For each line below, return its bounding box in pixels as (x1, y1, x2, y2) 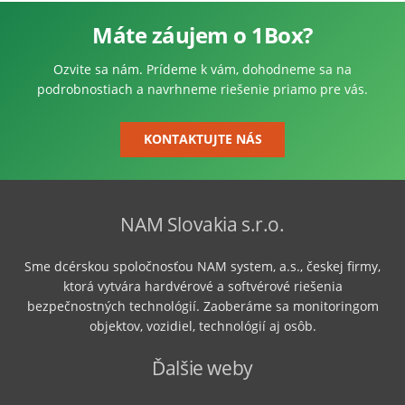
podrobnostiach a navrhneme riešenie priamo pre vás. (37, 80, 368, 98)
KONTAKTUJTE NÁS (143, 130, 262, 148)
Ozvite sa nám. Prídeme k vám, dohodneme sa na (53, 61, 352, 78)
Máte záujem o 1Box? (92, 20, 313, 50)
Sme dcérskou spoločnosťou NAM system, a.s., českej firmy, (24, 257, 381, 275)
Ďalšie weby (152, 354, 253, 381)
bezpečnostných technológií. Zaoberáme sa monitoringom (26, 297, 379, 315)
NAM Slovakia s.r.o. (120, 211, 285, 237)
